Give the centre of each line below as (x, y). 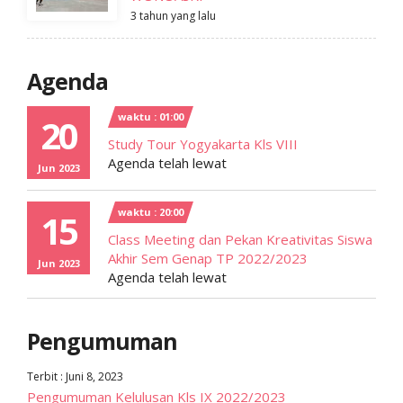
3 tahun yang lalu (173, 16)
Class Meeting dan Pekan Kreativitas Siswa (240, 239)
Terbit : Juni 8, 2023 (75, 376)
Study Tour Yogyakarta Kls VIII (203, 144)
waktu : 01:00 (151, 116)
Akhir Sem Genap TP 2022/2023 (208, 258)
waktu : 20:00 (151, 212)
